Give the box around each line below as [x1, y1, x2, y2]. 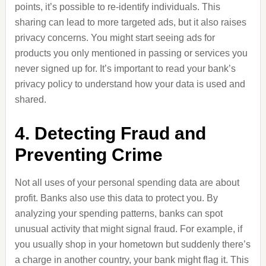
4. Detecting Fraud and [14, 123, 206, 143]
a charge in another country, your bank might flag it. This [14, 255, 249, 265]
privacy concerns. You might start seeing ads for [14, 33, 215, 43]
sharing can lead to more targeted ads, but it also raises [14, 17, 246, 27]
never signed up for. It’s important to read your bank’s [14, 64, 236, 74]
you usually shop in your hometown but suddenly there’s [14, 239, 251, 249]
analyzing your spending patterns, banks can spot [14, 208, 223, 218]
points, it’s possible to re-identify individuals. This [14, 2, 220, 12]
